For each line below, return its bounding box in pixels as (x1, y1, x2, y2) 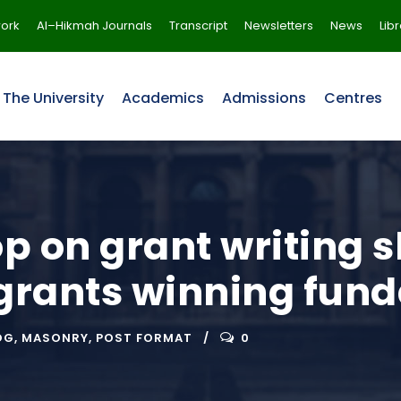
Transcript (169, 17, 227, 34)
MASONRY (21, 329, 89, 346)
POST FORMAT (96, 329, 192, 346)
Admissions (222, 88, 306, 108)
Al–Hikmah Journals (37, 17, 152, 34)
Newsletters (244, 17, 313, 34)
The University (3, 88, 104, 108)
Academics (122, 88, 204, 108)
